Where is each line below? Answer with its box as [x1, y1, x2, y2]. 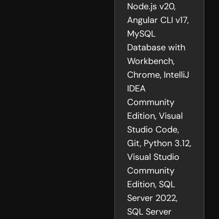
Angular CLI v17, [127, 14, 189, 26]
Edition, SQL [127, 178, 175, 191]
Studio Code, [127, 124, 179, 136]
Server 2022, [127, 192, 177, 204]
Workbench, [127, 55, 175, 67]
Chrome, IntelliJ [127, 69, 189, 81]
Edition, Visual [127, 110, 183, 122]
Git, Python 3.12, [127, 137, 191, 150]
